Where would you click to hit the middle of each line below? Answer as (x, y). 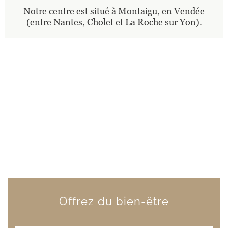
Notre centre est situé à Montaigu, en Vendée (114, 11)
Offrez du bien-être (114, 201)
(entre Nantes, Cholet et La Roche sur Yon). (114, 22)
